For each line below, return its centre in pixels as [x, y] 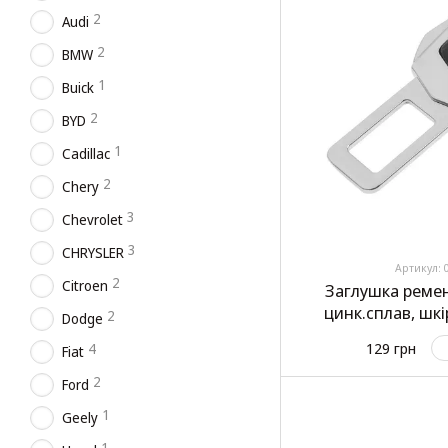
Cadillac [86, 153]
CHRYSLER [93, 252]
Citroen [85, 285]
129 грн [391, 348]
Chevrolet [92, 219]
